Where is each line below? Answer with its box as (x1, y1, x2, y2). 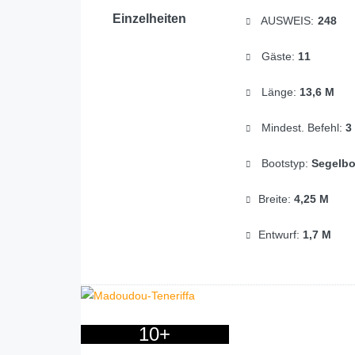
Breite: (258, 193, 294, 206)
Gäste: (258, 50, 298, 63)
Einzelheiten (113, 12, 186, 26)
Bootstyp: (258, 157, 311, 170)
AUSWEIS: (258, 14, 318, 28)
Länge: (258, 86, 300, 99)
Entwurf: (258, 228, 303, 242)
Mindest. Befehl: (258, 121, 345, 135)
